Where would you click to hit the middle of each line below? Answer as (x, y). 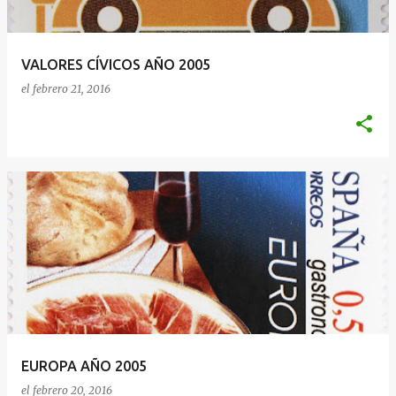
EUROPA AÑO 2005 (84, 366)
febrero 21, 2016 (72, 89)
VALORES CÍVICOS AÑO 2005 (116, 65)
